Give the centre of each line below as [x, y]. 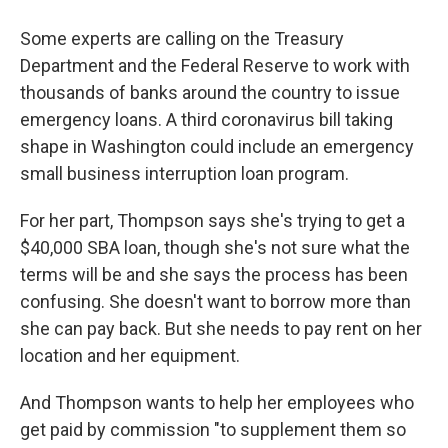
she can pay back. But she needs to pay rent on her [221, 329]
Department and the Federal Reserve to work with [215, 66]
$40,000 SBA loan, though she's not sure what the [215, 248]
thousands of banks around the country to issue [210, 93]
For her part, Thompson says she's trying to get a [212, 221]
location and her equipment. [130, 356]
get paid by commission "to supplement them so [213, 430]
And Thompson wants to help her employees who [217, 403]
